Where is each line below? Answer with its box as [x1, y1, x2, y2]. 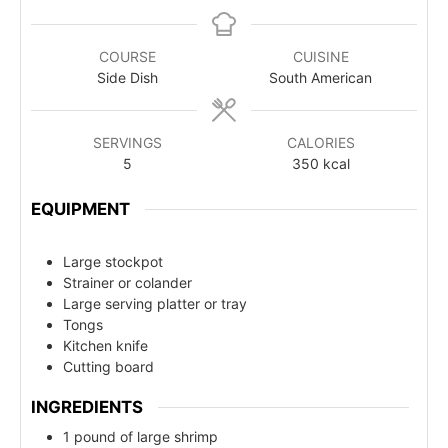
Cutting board [63, 357, 154, 375]
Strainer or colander [63, 273, 192, 291]
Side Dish [97, 69, 158, 86]
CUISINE [292, 48, 349, 65]
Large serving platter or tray [63, 294, 247, 312]
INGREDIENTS [31, 396, 143, 417]
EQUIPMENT [31, 199, 130, 220]
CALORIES [286, 134, 355, 151]
